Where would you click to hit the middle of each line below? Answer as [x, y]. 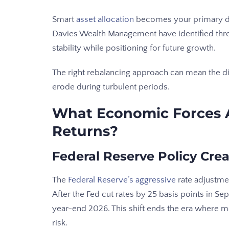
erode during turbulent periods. [111, 87]
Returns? [85, 131]
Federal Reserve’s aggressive [122, 180]
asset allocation [105, 20]
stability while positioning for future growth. [134, 48]
